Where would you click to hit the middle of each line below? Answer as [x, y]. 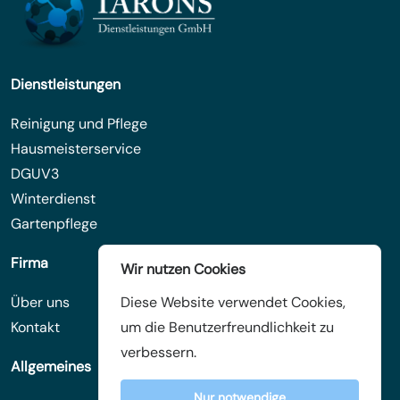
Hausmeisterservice [76, 149]
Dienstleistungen [66, 85]
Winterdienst [53, 199]
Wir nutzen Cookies [183, 269]
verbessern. [159, 353]
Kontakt [35, 328]
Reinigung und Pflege [79, 124]
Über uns [40, 303]
